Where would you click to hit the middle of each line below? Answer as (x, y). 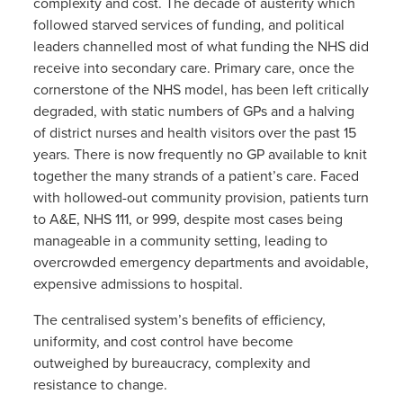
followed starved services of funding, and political (188, 26)
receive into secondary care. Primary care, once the (193, 69)
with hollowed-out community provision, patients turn (201, 198)
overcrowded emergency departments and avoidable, (201, 263)
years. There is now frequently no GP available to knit (200, 155)
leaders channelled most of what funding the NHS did (201, 47)
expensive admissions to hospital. (138, 285)
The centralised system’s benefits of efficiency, (179, 321)
